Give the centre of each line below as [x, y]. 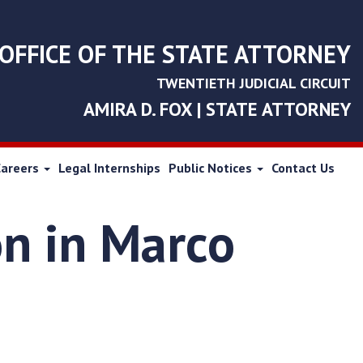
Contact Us [303, 168]
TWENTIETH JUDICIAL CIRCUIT [254, 83]
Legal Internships [109, 168]
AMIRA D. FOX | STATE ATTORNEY [217, 109]
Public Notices [212, 168]
